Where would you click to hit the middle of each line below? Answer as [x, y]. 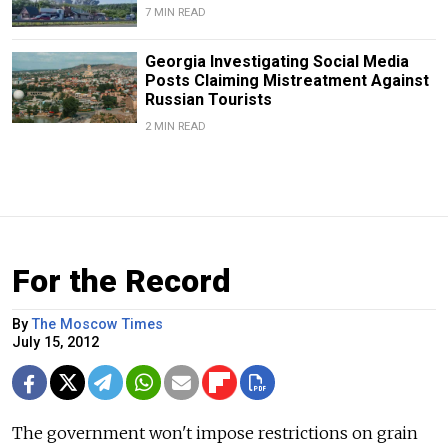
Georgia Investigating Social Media [276, 62]
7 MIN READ [175, 13]
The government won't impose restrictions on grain [215, 433]
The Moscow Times [97, 325]
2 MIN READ [175, 127]
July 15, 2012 [55, 343]
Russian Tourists [208, 100]
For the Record [121, 281]
